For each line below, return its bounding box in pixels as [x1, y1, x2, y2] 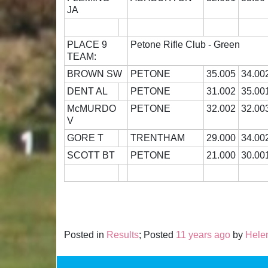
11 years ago [176, 230, 231, 240]
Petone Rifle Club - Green [130, 39, 240, 50]
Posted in [64, 230, 107, 240]
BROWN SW [67, 69, 125, 80]
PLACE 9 [67, 39, 120, 50]
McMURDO [67, 103, 117, 114]
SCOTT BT [67, 150, 118, 161]
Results [106, 230, 139, 240]
